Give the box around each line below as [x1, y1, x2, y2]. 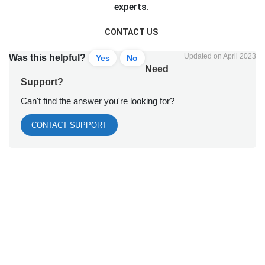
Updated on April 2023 [184, 52, 256, 61]
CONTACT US [105, 27, 158, 37]
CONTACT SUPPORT [31, 121, 107, 130]
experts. [114, 1, 151, 13]
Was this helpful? [9, 53, 86, 63]
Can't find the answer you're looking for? [21, 96, 174, 106]
